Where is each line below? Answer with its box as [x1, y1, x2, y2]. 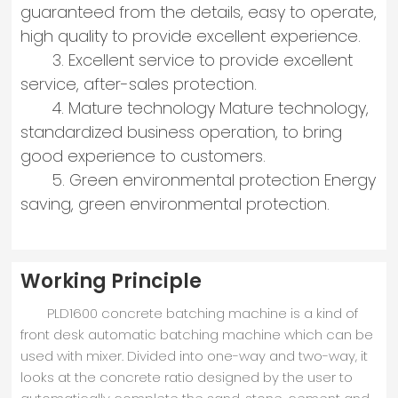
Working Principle [20, 271, 203, 291]
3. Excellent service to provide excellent [20, 52, 354, 68]
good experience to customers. [20, 148, 267, 164]
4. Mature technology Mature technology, [20, 100, 370, 116]
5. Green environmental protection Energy [20, 172, 377, 188]
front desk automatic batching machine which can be [20, 328, 374, 341]
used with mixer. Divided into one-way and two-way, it [20, 349, 369, 362]
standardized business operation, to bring [20, 124, 343, 140]
